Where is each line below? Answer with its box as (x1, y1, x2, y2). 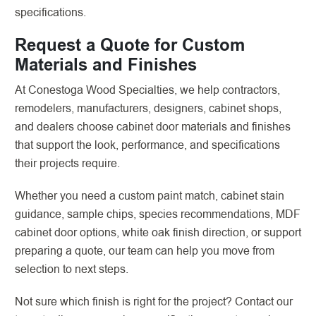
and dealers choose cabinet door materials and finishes (15, 119, 291, 135)
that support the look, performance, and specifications (15, 137, 280, 153)
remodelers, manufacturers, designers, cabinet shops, (15, 100, 281, 116)
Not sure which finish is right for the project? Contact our (15, 293, 293, 310)
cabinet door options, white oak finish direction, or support (15, 224, 301, 241)
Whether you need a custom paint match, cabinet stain (15, 188, 284, 204)
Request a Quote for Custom (15, 33, 245, 58)
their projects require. (15, 155, 120, 171)
